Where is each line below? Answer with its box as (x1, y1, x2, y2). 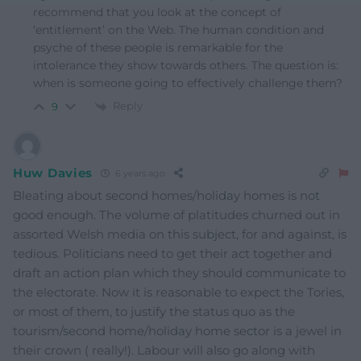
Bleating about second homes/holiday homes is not (13, 187, 320, 203)
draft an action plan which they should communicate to (13, 264, 346, 280)
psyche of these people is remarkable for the (33, 40, 283, 55)
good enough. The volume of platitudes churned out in (13, 206, 340, 222)
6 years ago (113, 168, 165, 180)
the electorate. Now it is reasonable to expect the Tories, (13, 284, 344, 300)
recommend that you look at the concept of (33, 5, 281, 19)
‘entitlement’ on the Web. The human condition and (33, 23, 324, 37)
